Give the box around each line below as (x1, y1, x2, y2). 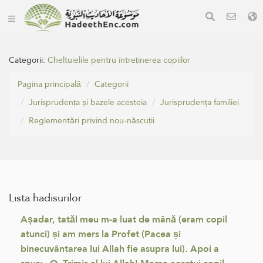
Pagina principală (18, 76, 81, 92)
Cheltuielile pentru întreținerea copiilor (48, 52, 190, 68)
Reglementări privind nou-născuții (29, 113, 154, 128)
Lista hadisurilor (9, 188, 82, 207)
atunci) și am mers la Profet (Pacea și (21, 225, 181, 242)
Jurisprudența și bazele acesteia (29, 95, 147, 110)
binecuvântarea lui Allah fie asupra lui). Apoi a (21, 240, 219, 257)
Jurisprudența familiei (160, 95, 239, 110)
